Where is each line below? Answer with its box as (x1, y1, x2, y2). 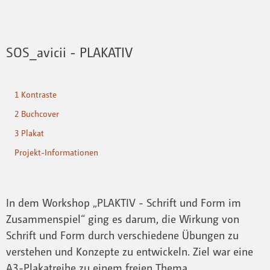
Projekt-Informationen (14, 147, 98, 158)
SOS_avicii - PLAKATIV (6, 44, 133, 61)
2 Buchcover (14, 108, 59, 119)
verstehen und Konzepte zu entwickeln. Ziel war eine (6, 244, 253, 258)
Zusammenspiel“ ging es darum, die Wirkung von (6, 212, 239, 225)
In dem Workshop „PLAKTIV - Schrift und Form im (6, 195, 241, 209)
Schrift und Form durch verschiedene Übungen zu (6, 228, 239, 242)
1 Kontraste (14, 89, 57, 100)
